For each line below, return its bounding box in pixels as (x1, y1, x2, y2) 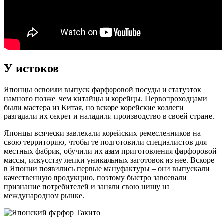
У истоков (4, 61, 59, 75)
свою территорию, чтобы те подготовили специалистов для (4, 137, 207, 146)
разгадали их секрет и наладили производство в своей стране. (4, 111, 214, 120)
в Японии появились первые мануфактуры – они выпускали (4, 164, 210, 173)
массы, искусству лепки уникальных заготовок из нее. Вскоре (4, 155, 214, 164)
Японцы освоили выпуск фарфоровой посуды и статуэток (4, 85, 201, 94)
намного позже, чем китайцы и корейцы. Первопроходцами (4, 94, 207, 103)
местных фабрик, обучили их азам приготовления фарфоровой (4, 146, 217, 155)
